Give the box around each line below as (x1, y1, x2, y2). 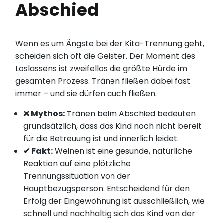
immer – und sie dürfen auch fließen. (15, 88, 157, 100)
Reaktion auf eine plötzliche (23, 158, 131, 170)
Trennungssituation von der (23, 170, 131, 182)
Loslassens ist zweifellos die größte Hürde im (15, 63, 188, 75)
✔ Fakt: (23, 145, 53, 157)
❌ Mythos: (23, 108, 65, 120)
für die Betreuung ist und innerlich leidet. (23, 133, 179, 145)
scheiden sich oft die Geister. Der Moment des (15, 50, 196, 62)
